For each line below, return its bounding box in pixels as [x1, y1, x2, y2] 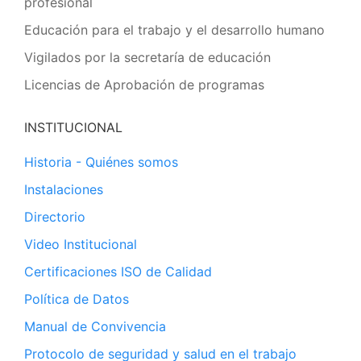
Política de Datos [24, 291, 129, 307]
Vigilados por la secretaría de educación [24, 49, 271, 65]
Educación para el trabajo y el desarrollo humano [24, 22, 325, 38]
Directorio [24, 209, 85, 225]
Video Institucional [24, 236, 137, 252]
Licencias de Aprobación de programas [24, 77, 264, 93]
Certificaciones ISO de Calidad [24, 263, 212, 280]
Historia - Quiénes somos [24, 154, 178, 170]
